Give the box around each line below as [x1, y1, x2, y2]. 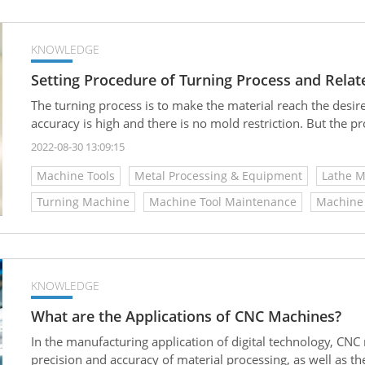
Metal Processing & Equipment [134, 167, 302, 183]
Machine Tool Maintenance [149, 193, 297, 209]
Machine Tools [37, 167, 115, 183]
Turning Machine [37, 193, 130, 209]
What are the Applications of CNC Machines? [31, 306, 341, 326]
